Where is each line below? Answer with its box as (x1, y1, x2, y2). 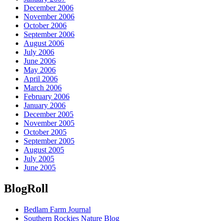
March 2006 (24, 83, 62, 92)
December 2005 (24, 110, 74, 118)
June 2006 (24, 56, 56, 65)
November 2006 (24, 12, 74, 21)
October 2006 (24, 21, 67, 30)
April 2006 (24, 74, 58, 83)
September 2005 (24, 136, 74, 145)
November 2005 (24, 118, 74, 127)
